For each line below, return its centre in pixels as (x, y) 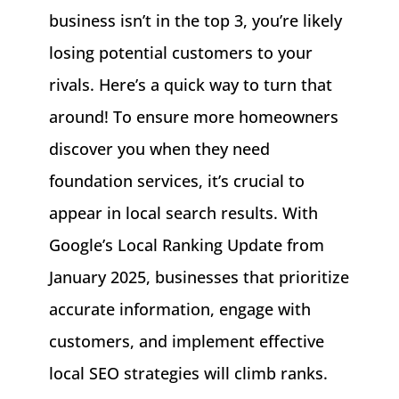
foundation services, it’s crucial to (176, 180)
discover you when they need (159, 148)
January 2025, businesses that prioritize (199, 277)
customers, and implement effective (186, 341)
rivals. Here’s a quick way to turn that (190, 84)
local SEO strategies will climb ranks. (188, 373)
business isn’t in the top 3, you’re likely (195, 20)
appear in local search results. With (183, 212)
